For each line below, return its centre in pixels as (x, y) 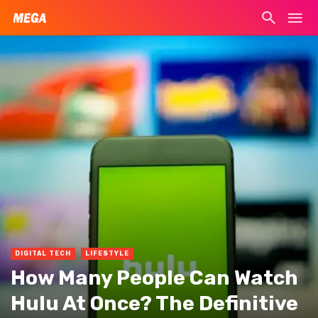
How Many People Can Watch (154, 277)
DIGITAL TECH (43, 253)
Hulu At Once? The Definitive (154, 303)
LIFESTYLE (107, 253)
